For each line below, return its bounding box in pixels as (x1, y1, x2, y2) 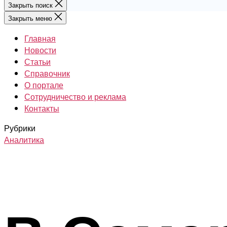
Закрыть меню (8, 13, 52, 23)
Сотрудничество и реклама (24, 90, 126, 102)
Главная (24, 32, 56, 44)
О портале (24, 79, 63, 91)
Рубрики (4, 122, 35, 134)
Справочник (24, 67, 70, 79)
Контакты (24, 102, 59, 114)
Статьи (24, 55, 51, 67)
